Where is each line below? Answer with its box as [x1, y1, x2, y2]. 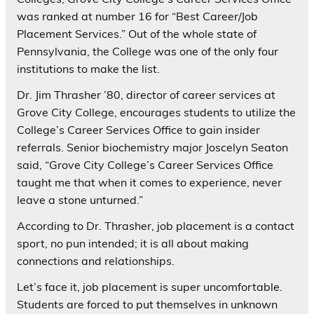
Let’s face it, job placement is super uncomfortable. [17, 279, 282, 294]
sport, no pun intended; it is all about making [17, 235, 249, 250]
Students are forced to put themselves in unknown [17, 296, 278, 311]
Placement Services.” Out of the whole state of [17, 26, 257, 41]
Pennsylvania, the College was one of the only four [17, 43, 278, 58]
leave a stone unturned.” [17, 192, 143, 207]
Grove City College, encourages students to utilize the [17, 104, 296, 119]
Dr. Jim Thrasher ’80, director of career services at [17, 87, 275, 102]
